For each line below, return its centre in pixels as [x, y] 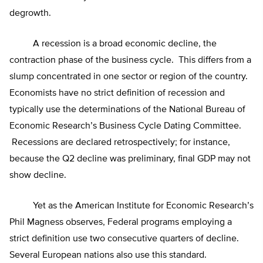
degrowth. [30, 14]
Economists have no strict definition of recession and [117, 94]
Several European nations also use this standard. [108, 256]
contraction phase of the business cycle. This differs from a [130, 61]
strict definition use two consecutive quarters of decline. [125, 239]
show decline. [38, 176]
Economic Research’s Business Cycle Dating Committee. [125, 127]
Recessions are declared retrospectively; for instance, [120, 143]
